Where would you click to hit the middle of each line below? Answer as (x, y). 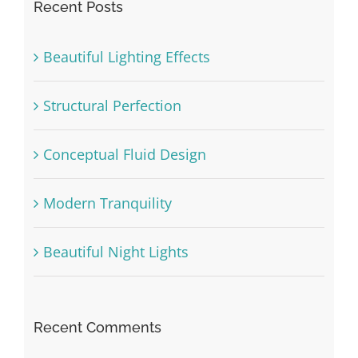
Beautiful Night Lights (115, 252)
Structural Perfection (112, 106)
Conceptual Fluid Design (124, 155)
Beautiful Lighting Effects (126, 57)
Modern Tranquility (107, 203)
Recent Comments (97, 328)
